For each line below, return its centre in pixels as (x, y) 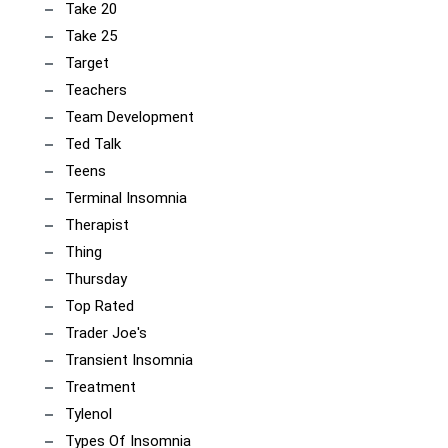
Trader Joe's (106, 333)
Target (87, 63)
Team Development (129, 117)
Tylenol (88, 414)
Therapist (97, 225)
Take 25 (91, 36)
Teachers (96, 90)
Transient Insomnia (129, 360)
